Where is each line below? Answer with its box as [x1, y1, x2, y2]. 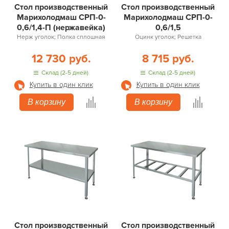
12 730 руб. [31, 52, 91, 66]
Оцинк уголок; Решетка [134, 33, 201, 41]
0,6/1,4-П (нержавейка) [17, 22, 105, 33]
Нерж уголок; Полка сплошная [17, 33, 105, 41]
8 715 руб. [142, 52, 194, 66]
